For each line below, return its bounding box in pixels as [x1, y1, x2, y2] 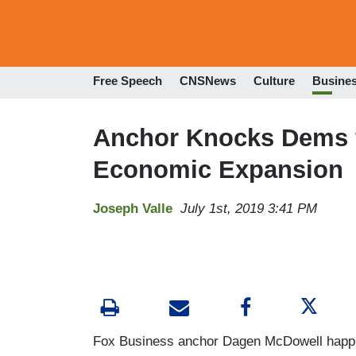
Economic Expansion [93, 155, 343, 184]
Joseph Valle [93, 200, 172, 216]
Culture [253, 74, 295, 88]
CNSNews [180, 74, 236, 88]
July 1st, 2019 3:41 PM [180, 200, 317, 216]
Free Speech [93, 74, 162, 88]
